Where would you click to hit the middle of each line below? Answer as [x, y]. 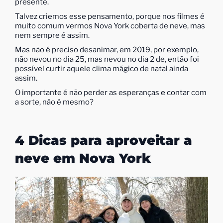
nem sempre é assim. [52, 35]
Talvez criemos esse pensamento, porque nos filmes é [110, 16]
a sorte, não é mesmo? [54, 102]
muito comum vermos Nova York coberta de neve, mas [110, 26]
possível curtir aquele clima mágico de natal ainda [102, 68]
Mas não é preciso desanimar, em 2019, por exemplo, [107, 50]
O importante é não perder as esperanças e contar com [111, 92]
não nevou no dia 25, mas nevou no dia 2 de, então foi [107, 59]
